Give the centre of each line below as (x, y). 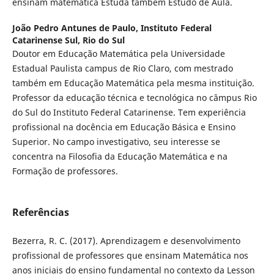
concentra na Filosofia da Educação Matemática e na (120, 156)
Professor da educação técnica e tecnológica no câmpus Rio (134, 97)
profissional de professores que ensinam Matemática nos (130, 255)
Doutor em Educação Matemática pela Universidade (118, 53)
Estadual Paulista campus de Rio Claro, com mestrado (122, 68)
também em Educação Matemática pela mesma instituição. (133, 83)
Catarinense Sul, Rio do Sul (68, 40)
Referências (40, 212)
